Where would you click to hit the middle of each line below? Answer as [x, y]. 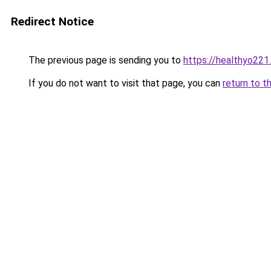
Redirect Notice [52, 21]
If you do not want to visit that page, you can [124, 83]
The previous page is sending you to [105, 60]
